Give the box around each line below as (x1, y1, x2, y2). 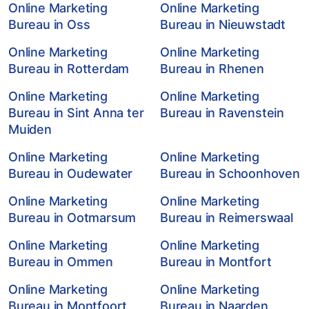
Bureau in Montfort (160, 255, 272, 269)
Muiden (8, 122, 52, 137)
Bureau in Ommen (8, 255, 114, 269)
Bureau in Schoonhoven (160, 166, 300, 181)
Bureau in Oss (8, 17, 90, 32)
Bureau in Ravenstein (160, 106, 285, 120)
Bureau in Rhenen (160, 61, 264, 76)
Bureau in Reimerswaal (160, 210, 293, 225)
